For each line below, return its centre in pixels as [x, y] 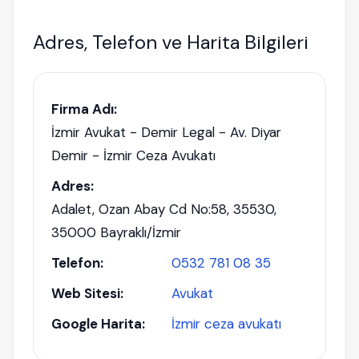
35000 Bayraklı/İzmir [116, 232]
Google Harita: [98, 324]
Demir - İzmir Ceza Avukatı [133, 155]
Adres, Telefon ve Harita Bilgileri [171, 42]
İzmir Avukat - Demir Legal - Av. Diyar [166, 132]
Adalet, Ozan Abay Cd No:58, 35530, [164, 209]
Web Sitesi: [87, 293]
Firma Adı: [84, 109]
